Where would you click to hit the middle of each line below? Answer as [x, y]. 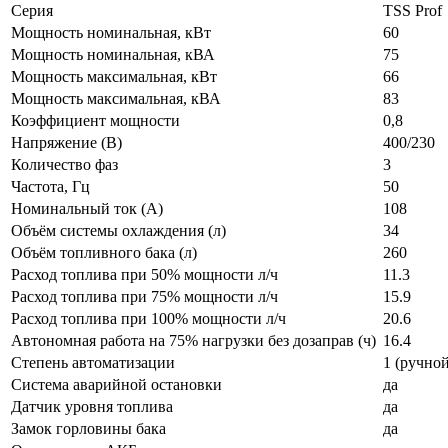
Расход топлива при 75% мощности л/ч [144, 297]
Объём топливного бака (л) [104, 253]
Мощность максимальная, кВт [114, 77]
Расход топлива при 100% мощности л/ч [148, 319]
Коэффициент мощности [95, 121]
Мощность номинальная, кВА [113, 55]
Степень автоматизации [93, 363]
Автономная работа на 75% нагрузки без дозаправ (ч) [193, 341]
